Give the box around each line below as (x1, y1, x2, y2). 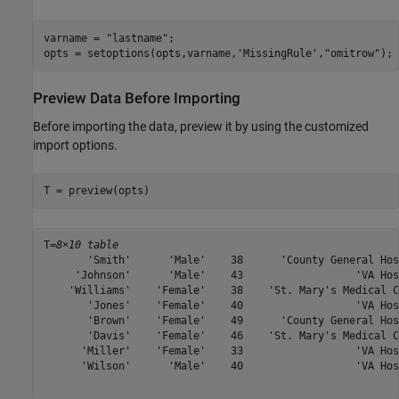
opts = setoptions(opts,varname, (43, 46, 237, 60)
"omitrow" (323, 46, 380, 60)
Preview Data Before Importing (33, 90, 240, 108)
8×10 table (55, 239, 118, 251)
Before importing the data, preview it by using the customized (33, 118, 369, 134)
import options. (33, 137, 118, 152)
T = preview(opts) (43, 184, 150, 197)
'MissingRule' (236, 46, 318, 60)
